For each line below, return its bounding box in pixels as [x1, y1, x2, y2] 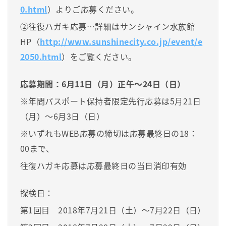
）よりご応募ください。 [47, 3, 139, 15]
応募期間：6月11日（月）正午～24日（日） [20, 77, 186, 90]
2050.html [20, 50, 62, 63]
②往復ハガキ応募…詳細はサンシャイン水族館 [20, 20, 195, 32]
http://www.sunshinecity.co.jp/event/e [40, 35, 203, 47]
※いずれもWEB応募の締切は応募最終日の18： [20, 127, 198, 139]
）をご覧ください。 [62, 50, 137, 63]
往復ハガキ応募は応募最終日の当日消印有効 [20, 159, 187, 172]
